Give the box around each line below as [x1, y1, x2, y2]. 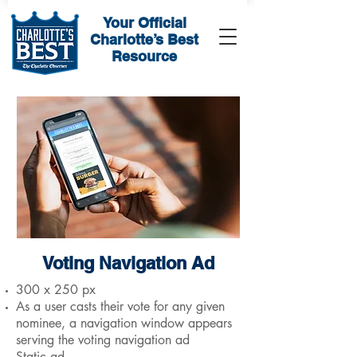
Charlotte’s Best [90, 31, 198, 48]
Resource [112, 48, 177, 65]
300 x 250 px [16, 281, 96, 298]
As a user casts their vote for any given [16, 298, 225, 315]
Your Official [102, 14, 186, 31]
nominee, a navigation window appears [16, 315, 232, 331]
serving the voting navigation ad [16, 331, 190, 348]
